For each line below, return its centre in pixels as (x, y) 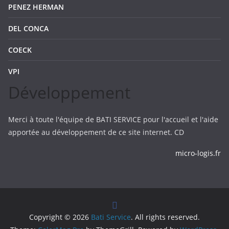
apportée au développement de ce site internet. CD (96, 132)
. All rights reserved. (165, 217)
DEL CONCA (28, 28)
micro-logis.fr (198, 153)
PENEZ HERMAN (36, 7)
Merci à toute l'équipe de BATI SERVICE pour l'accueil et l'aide (113, 119)
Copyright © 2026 (60, 217)
